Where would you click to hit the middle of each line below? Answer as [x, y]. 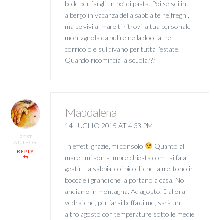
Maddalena [91, 112]
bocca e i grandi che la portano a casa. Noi [125, 180]
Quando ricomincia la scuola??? [110, 60]
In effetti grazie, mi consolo [105, 146]
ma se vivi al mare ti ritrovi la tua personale [127, 26]
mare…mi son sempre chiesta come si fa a [125, 157]
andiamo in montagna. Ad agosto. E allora [125, 191]
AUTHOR [26, 143]
